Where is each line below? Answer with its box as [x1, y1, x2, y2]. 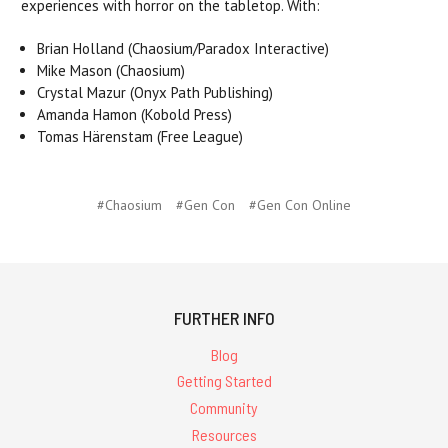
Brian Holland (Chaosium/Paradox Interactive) [37, 38, 334, 58]
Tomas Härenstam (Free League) [37, 126, 244, 146]
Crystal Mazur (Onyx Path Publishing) [37, 82, 278, 102]
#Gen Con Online [249, 195, 351, 214]
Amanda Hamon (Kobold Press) [37, 104, 233, 124]
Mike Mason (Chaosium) [37, 60, 186, 80]
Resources [191, 425, 257, 445]
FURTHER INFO [173, 306, 275, 329]
